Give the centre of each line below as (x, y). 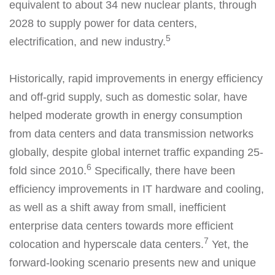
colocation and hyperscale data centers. (107, 244)
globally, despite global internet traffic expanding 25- (136, 152)
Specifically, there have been (163, 171)
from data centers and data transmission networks (131, 134)
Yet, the (229, 244)
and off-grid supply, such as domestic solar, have (128, 97)
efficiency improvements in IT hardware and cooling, (137, 189)
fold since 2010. (48, 171)
